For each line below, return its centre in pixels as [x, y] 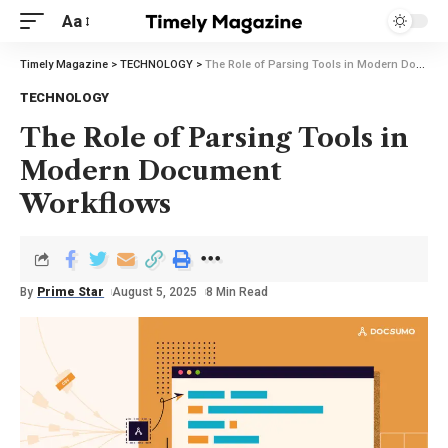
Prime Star [71, 292]
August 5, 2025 [155, 292]
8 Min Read [236, 292]
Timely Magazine [64, 64]
